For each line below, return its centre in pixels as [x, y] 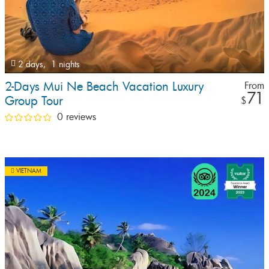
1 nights [65, 64]
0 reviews [77, 116]
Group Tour [34, 101]
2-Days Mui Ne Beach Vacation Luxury [104, 86]
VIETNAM [29, 171]
